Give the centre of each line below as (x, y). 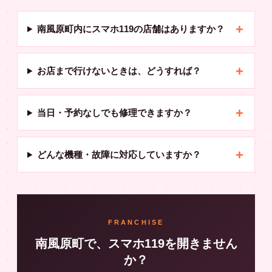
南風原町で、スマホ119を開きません (136, 243)
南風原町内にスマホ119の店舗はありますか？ (131, 29)
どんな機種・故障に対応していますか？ (119, 155)
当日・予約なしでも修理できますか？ (114, 113)
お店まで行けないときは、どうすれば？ (119, 71)
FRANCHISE (136, 222)
